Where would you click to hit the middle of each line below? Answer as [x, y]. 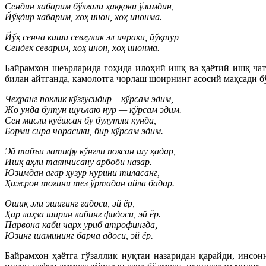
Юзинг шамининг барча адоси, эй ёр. [79, 235]
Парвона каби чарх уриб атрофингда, [81, 225]
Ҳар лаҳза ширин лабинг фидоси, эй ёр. [83, 214]
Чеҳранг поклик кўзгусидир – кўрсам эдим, [89, 99]
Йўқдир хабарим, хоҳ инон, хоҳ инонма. [83, 17]
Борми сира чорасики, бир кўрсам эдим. [84, 131]
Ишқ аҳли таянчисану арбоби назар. [78, 162]
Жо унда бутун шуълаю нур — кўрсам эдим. [93, 110]
